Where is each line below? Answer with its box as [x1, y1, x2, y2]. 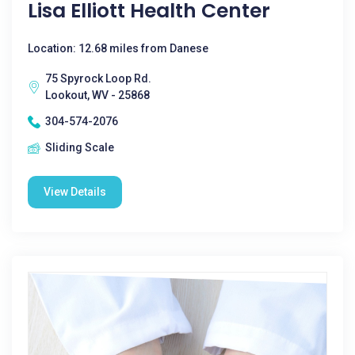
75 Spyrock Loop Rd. [45, 72, 151, 85]
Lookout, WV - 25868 [45, 89, 150, 101]
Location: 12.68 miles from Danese [28, 42, 208, 55]
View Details [44, 185, 106, 198]
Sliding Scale [45, 141, 114, 154]
